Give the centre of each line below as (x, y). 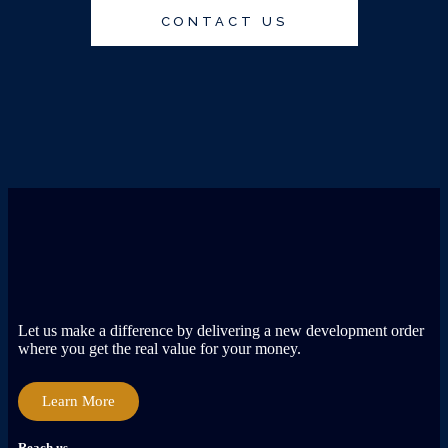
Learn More (78, 400)
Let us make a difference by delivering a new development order (221, 330)
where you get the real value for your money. (159, 348)
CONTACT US (224, 21)
